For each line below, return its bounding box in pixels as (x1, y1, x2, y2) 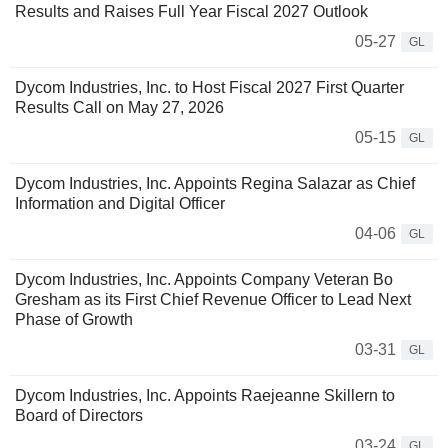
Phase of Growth (15, 311, 133, 329)
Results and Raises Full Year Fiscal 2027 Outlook (15, 3, 368, 21)
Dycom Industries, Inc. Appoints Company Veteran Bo (15, 271, 393, 289)
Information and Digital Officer (15, 195, 225, 213)
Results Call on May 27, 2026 (15, 99, 224, 117)
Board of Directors (15, 407, 143, 425)
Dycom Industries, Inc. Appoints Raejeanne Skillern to (15, 387, 395, 405)
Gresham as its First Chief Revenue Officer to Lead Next (15, 291, 411, 309)
